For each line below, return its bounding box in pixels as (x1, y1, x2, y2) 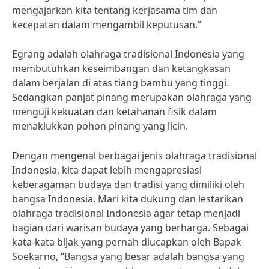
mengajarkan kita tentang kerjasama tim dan (12, 4, 217, 17)
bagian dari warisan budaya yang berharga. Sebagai (12, 221, 249, 234)
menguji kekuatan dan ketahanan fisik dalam (12, 105, 217, 118)
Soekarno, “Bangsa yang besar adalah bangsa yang (12, 250, 244, 263)
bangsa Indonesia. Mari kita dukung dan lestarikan (12, 192, 243, 205)
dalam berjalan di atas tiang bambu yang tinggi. (12, 76, 229, 89)
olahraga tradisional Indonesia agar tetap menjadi (12, 207, 240, 220)
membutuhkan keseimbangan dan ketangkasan (12, 62, 231, 75)
